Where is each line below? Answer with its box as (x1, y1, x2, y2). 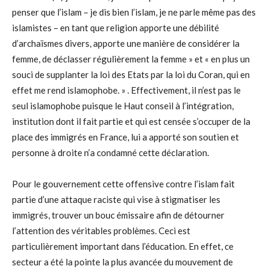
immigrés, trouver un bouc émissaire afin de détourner (12, 210, 225, 220)
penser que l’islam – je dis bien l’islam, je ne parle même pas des (12, 7, 256, 17)
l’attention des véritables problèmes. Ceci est (12, 225, 190, 236)
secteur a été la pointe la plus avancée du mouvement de (12, 256, 233, 267)
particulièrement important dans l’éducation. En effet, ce (12, 241, 234, 252)
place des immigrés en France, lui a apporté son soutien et (12, 131, 239, 142)
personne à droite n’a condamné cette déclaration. (12, 147, 209, 158)
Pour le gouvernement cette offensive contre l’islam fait (12, 178, 235, 189)
